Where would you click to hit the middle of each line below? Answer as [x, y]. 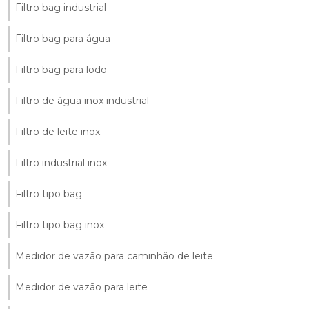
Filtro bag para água [63, 38]
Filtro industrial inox [61, 162]
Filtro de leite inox [58, 131]
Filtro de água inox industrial [82, 100]
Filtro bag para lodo [61, 69]
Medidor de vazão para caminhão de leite [114, 256]
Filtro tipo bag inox [60, 225]
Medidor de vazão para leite [81, 287]
